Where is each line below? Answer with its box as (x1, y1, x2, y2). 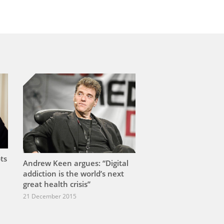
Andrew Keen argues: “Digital (23, 158, 128, 168)
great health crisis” (23, 179, 90, 189)
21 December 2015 (23, 192, 76, 201)
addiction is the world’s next (23, 168, 124, 179)
